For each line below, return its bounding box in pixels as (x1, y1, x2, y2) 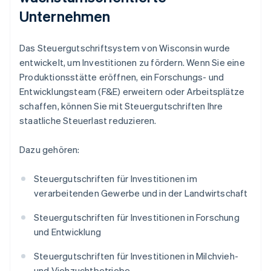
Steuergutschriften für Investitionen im (34, 172, 197, 185)
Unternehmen (19, 7, 111, 26)
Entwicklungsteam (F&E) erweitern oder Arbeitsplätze (19, 85, 245, 98)
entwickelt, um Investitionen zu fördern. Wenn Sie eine (19, 56, 245, 69)
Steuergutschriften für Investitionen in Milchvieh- (34, 250, 239, 263)
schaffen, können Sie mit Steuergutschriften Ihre (19, 100, 223, 113)
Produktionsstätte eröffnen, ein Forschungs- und (19, 71, 224, 83)
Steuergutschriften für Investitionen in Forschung (34, 211, 240, 224)
